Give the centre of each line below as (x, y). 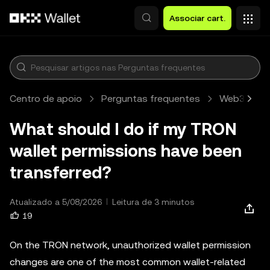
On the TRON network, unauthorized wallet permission (130, 245)
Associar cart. (197, 18)
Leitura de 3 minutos (153, 202)
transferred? (61, 172)
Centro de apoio (46, 99)
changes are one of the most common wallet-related (127, 262)
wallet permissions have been (126, 151)
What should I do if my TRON (123, 129)
